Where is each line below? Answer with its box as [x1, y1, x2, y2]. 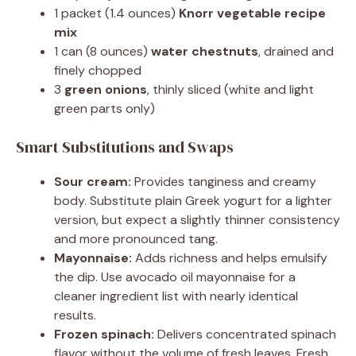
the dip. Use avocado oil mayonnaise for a [54, 268, 296, 285]
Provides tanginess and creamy [131, 172, 316, 190]
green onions [64, 80, 147, 98]
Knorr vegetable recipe [179, 4, 326, 21]
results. [54, 306, 96, 323]
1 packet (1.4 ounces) [54, 4, 179, 21]
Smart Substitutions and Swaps [16, 135, 234, 158]
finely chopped [54, 61, 141, 79]
